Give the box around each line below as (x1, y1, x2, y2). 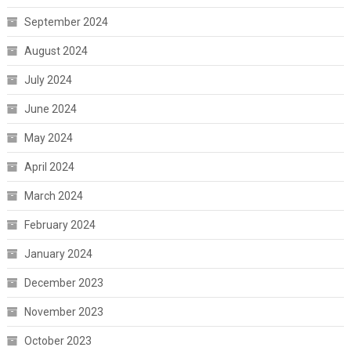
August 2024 (24, 45, 88, 58)
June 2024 (24, 103, 77, 116)
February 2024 (24, 219, 96, 232)
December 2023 (24, 277, 103, 290)
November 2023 (24, 306, 103, 319)
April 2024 (24, 161, 74, 174)
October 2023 (24, 335, 92, 348)
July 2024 (24, 74, 72, 87)
